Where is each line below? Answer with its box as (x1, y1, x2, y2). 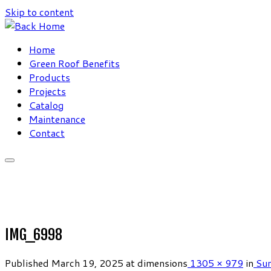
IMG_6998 (5, 226, 62, 244)
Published (5, 255, 49, 270)
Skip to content (5, 5, 74, 19)
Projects (29, 84, 66, 98)
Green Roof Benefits (29, 56, 120, 70)
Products (29, 70, 70, 84)
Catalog (29, 98, 64, 112)
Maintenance (29, 112, 85, 126)
